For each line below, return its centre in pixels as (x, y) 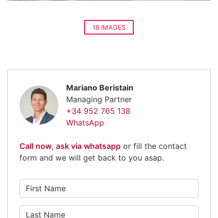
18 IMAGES (109, 27)
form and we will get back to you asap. (92, 157)
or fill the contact (154, 146)
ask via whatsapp (88, 146)
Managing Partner (99, 99)
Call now (36, 146)
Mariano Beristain (100, 87)
